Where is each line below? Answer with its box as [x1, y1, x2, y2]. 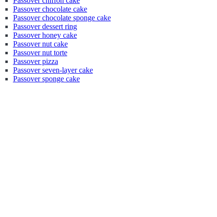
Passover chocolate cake [13, 5, 87, 13]
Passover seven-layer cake [13, 66, 93, 74]
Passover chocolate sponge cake [13, 14, 111, 22]
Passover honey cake [13, 31, 77, 39]
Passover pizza [13, 57, 58, 65]
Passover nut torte [13, 48, 67, 57]
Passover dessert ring [13, 22, 77, 31]
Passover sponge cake [13, 75, 80, 83]
